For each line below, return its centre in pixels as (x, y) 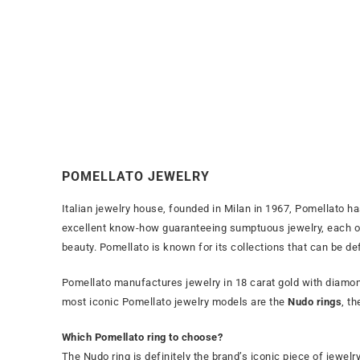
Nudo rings (315, 302)
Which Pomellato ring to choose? (142, 337)
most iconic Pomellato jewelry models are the (175, 302)
